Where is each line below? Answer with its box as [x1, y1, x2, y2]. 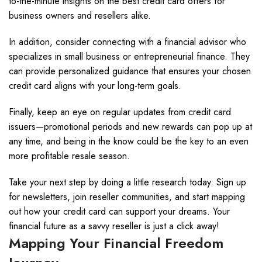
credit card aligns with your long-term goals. [9, 79, 181, 92]
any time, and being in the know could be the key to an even [9, 135, 249, 148]
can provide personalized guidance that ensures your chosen [9, 64, 251, 78]
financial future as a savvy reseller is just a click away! [9, 219, 219, 233]
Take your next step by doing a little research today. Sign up [9, 175, 246, 189]
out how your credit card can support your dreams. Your [9, 205, 230, 218]
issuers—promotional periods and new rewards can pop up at [9, 120, 252, 133]
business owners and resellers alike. [9, 9, 151, 22]
